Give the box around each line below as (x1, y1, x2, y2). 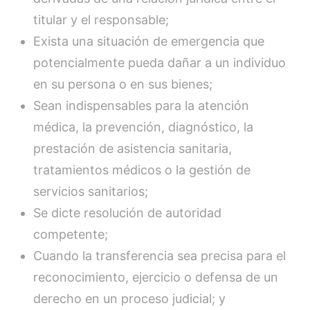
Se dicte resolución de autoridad (33, 206, 221, 220)
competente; (33, 227, 108, 241)
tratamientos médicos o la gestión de (33, 163, 250, 177)
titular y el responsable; (33, 12, 169, 27)
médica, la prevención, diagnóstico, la (33, 120, 253, 134)
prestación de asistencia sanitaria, (33, 141, 232, 156)
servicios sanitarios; (33, 184, 148, 199)
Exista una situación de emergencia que (33, 34, 264, 48)
